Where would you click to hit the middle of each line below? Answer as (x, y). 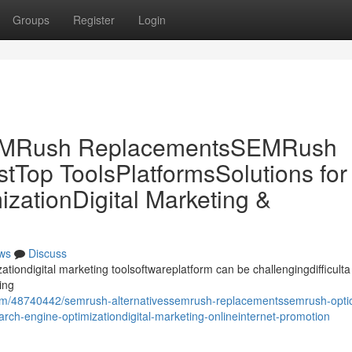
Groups (31, 20)
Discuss (48, 253)
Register (94, 20)
